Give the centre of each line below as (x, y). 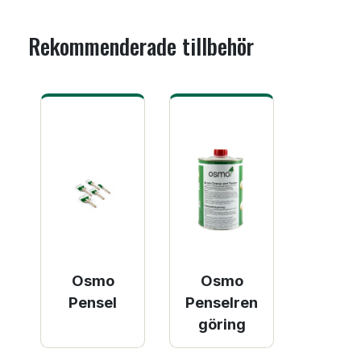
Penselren (222, 303)
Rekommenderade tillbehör (141, 46)
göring (222, 324)
